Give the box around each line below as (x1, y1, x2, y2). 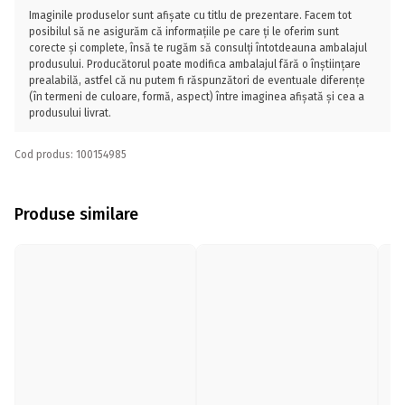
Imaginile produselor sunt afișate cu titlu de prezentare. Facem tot (29, 9, 352, 22)
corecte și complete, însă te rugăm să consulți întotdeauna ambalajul (29, 42, 367, 54)
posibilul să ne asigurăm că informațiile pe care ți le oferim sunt (29, 25, 339, 38)
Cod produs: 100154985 (14, 148, 127, 161)
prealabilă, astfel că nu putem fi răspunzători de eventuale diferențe (29, 74, 365, 87)
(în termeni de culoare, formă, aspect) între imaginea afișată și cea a (29, 90, 364, 103)
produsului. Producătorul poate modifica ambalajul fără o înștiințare (29, 58, 361, 71)
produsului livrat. (29, 107, 111, 119)
